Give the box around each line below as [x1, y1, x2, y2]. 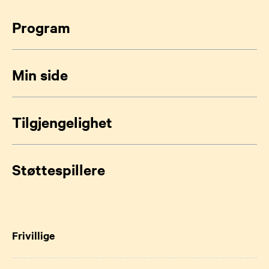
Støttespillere [12, 160, 105, 179]
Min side [12, 65, 68, 84]
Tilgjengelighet [12, 112, 112, 131]
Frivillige [12, 228, 55, 243]
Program [12, 17, 70, 37]
